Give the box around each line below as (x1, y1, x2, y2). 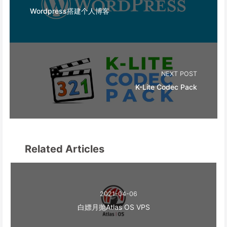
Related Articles (22, 143, 105, 156)
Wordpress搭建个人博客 (30, 6, 109, 15)
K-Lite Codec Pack (135, 82, 197, 91)
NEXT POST (161, 69, 197, 78)
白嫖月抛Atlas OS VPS (77, 202, 150, 211)
